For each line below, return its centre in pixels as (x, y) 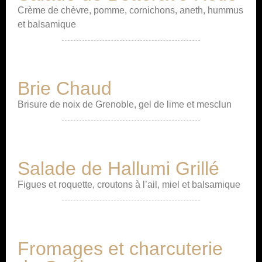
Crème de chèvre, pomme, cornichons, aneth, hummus (130, 10)
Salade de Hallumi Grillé (118, 168)
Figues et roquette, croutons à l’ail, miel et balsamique (129, 185)
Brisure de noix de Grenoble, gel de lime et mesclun (125, 104)
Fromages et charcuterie (120, 249)
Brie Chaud (65, 88)
